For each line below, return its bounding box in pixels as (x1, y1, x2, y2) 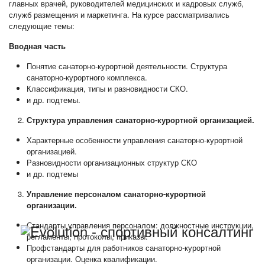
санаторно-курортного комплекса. (27, 72, 147, 83)
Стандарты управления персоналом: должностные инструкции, (27, 219, 254, 231)
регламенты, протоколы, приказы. (27, 231, 148, 243)
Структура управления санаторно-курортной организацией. (27, 114, 254, 126)
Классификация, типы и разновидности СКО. (27, 83, 188, 95)
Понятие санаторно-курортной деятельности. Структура (27, 60, 227, 72)
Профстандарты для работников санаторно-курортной (27, 242, 221, 254)
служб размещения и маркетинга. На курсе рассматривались (9, 9, 230, 21)
